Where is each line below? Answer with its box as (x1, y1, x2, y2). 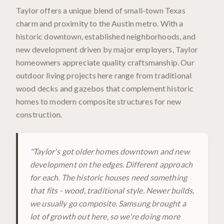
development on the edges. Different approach (30, 159, 193, 169)
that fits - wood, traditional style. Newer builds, (30, 185, 194, 195)
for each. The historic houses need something (30, 172, 187, 182)
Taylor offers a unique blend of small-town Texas (16, 5, 185, 15)
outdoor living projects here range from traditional (16, 70, 192, 80)
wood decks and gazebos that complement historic (16, 83, 194, 93)
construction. (16, 109, 62, 119)
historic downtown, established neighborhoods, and (16, 31, 195, 41)
